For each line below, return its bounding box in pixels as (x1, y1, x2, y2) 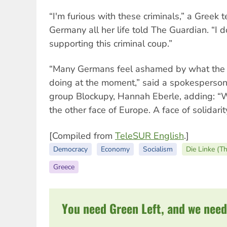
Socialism (143, 144, 173, 154)
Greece (53, 162, 74, 172)
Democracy (53, 144, 88, 154)
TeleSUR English (115, 129, 184, 142)
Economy (101, 144, 130, 154)
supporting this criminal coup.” (49, 37, 172, 50)
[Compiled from (49, 129, 115, 142)
